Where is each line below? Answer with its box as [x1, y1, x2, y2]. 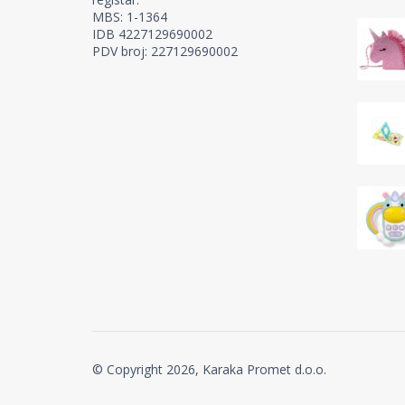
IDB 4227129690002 [92, 24, 212, 42]
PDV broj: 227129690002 [92, 42, 238, 60]
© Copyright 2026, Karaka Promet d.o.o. [92, 361, 326, 379]
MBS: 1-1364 [92, 7, 167, 25]
